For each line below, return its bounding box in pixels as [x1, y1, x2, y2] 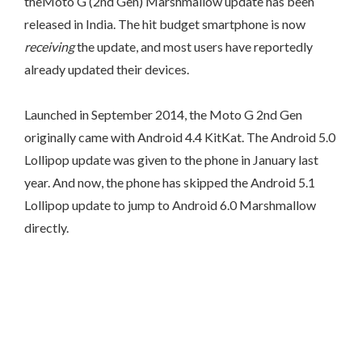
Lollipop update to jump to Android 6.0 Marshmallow [24, 197, 316, 213]
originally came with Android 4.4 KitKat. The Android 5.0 [24, 129, 335, 145]
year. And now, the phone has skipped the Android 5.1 [24, 175, 315, 190]
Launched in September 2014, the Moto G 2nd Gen [24, 107, 302, 122]
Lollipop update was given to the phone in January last [24, 152, 318, 167]
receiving [24, 39, 74, 54]
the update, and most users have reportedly [74, 39, 313, 54]
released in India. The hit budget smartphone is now [24, 16, 305, 32]
